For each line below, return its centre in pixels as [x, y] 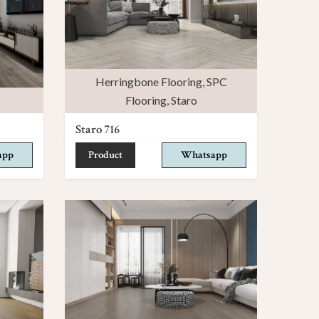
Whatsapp [204, 155]
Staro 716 [98, 129]
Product [105, 155]
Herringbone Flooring [148, 81]
